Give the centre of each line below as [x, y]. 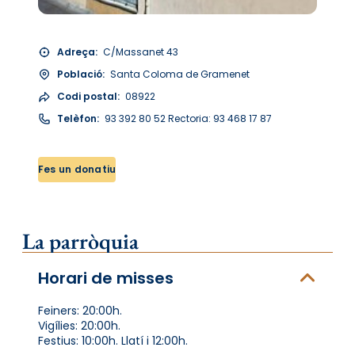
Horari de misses [106, 278]
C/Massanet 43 [139, 52]
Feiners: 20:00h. [80, 310]
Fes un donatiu [77, 170]
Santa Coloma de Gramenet [179, 74]
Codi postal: [88, 96]
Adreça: [77, 52]
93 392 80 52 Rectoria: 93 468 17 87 [187, 118]
